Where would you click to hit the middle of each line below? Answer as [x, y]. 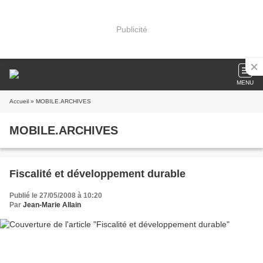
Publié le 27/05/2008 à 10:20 [56, 195]
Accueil [19, 101]
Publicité [131, 29]
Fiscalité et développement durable [97, 174]
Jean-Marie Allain [52, 205]
